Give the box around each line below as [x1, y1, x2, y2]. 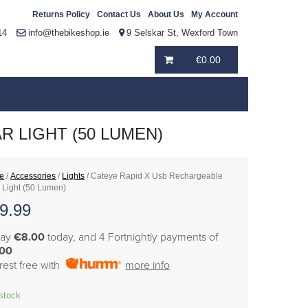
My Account [191, 10, 238, 19]
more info [125, 258, 170, 272]
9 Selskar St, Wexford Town [124, 27, 238, 38]
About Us [148, 10, 184, 19]
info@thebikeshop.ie [25, 27, 112, 38]
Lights [62, 171, 85, 181]
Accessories [10, 171, 56, 181]
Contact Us [97, 10, 141, 19]
